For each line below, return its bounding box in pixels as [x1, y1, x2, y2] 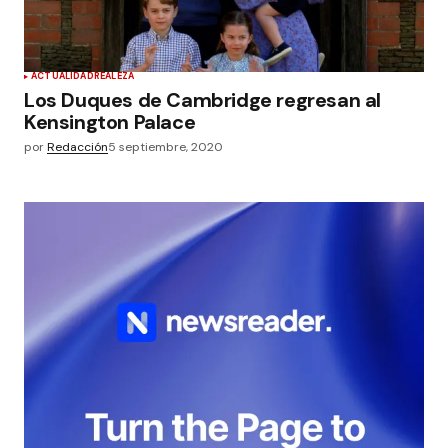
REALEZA [93, 70, 135, 82]
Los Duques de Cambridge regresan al [24, 87, 382, 113]
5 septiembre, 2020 [108, 139, 223, 155]
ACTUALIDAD [31, 70, 94, 82]
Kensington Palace [24, 109, 196, 135]
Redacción [47, 139, 108, 155]
